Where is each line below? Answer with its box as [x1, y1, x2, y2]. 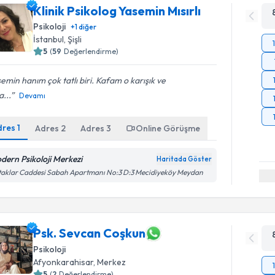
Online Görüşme [136, 123, 201, 134]
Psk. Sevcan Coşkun [33, 225, 146, 241]
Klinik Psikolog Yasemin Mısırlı [33, 3, 201, 18]
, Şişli [64, 34, 82, 45]
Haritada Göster [157, 155, 212, 163]
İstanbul [33, 34, 64, 45]
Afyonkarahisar [33, 256, 94, 268]
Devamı [19, 91, 46, 100]
